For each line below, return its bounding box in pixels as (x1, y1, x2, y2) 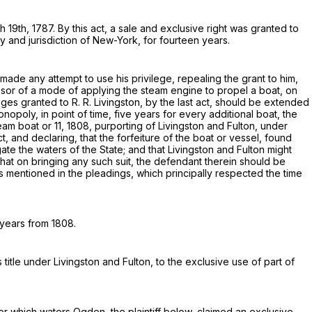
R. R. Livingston (72, 96, 140, 109)
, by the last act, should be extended (140, 96, 309, 109)
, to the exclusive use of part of (150, 256, 295, 268)
